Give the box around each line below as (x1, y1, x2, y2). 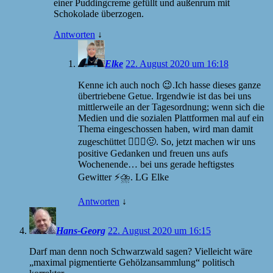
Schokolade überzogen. (54, 8, 144, 19)
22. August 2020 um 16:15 (108, 225, 211, 236)
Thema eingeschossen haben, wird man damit (78, 123, 253, 134)
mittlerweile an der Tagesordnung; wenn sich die (78, 101, 264, 112)
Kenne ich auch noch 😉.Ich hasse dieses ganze (78, 79, 261, 90)
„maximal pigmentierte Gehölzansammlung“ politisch (29, 257, 235, 268)
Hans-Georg (56, 225, 105, 236)
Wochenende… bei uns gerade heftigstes (78, 158, 234, 169)
